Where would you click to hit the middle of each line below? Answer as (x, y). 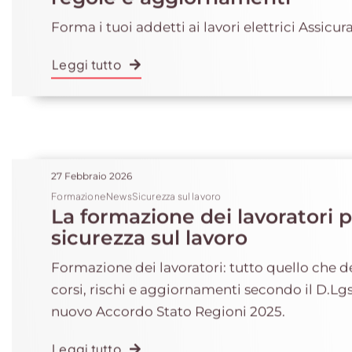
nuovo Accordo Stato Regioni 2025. (169, 308)
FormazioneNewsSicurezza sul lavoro (136, 193)
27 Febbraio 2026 (92, 172)
